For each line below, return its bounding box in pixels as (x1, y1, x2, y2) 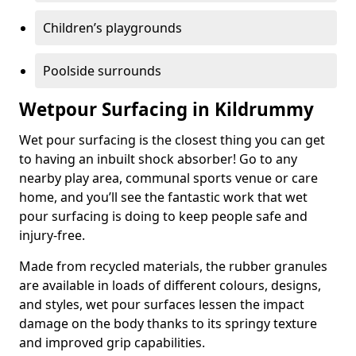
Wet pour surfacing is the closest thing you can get (19, 131, 325, 149)
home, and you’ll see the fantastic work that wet (19, 188, 308, 206)
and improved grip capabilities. (19, 334, 205, 351)
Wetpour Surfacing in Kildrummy (19, 97, 314, 122)
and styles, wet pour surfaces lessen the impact (19, 296, 304, 313)
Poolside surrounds (43, 62, 161, 79)
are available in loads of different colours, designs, (19, 277, 321, 294)
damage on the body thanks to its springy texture (19, 315, 317, 332)
